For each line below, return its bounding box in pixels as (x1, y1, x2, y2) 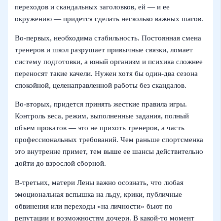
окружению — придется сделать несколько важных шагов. (15, 14, 204, 23)
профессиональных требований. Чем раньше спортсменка (15, 136, 204, 144)
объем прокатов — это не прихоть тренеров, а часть (15, 124, 185, 132)
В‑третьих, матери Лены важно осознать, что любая (15, 178, 184, 186)
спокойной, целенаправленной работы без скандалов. (15, 81, 187, 89)
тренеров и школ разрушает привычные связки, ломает (15, 45, 193, 54)
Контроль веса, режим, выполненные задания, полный (15, 112, 189, 120)
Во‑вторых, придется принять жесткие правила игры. (15, 100, 187, 109)
